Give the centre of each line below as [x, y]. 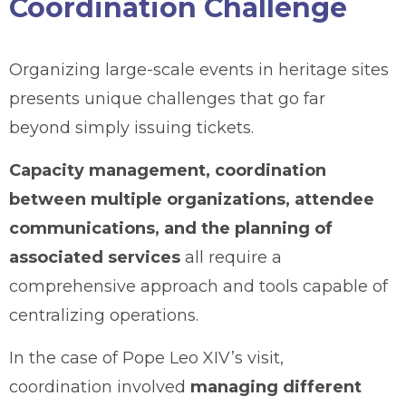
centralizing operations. [104, 315]
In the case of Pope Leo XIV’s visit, [146, 358]
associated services [97, 257]
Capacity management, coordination [168, 170]
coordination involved [100, 387]
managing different [276, 387]
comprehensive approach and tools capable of [198, 286]
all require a [233, 257]
